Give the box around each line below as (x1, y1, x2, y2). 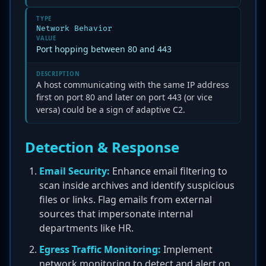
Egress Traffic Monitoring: (39, 243, 161, 256)
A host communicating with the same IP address (36, 79, 229, 90)
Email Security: (39, 164, 110, 178)
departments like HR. (39, 221, 134, 235)
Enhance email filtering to (110, 164, 227, 178)
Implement (161, 243, 213, 256)
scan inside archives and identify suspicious (39, 179, 235, 192)
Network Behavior (36, 24, 112, 33)
